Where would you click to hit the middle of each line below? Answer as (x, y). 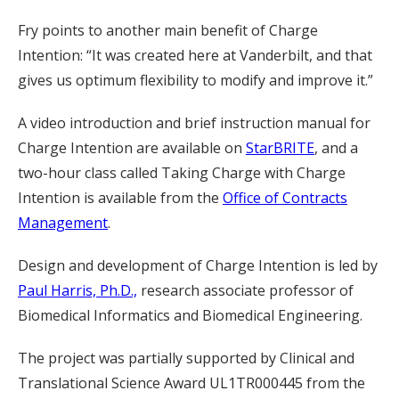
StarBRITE (280, 148)
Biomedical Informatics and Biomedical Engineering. (190, 315)
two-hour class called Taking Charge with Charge (182, 173)
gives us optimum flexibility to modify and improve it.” (195, 80)
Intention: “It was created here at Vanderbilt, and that (195, 55)
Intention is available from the (120, 198)
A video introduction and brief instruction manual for (194, 123)
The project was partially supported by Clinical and (186, 358)
